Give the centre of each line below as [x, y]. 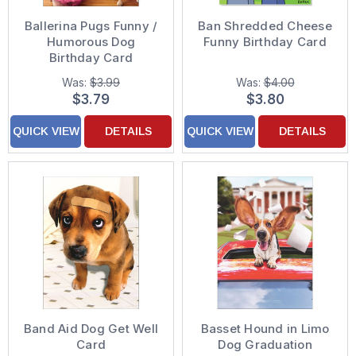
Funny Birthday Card [265, 42]
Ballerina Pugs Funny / [91, 26]
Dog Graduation [265, 344]
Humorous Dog [91, 42]
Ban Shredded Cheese [265, 26]
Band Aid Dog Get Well [91, 329]
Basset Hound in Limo [265, 329]
